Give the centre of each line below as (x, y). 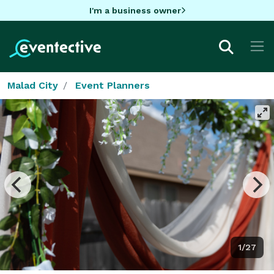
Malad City (33, 85)
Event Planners (113, 85)
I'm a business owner (135, 10)
